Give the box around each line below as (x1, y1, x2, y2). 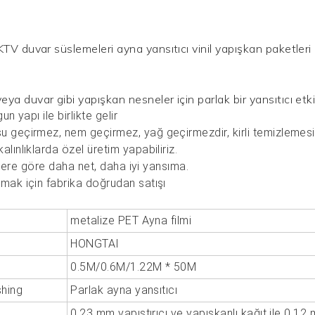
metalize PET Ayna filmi (70, 213, 192, 227)
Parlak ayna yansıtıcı (70, 283, 178, 297)
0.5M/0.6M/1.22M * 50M (70, 259, 197, 274)
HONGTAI (70, 236, 120, 250)
